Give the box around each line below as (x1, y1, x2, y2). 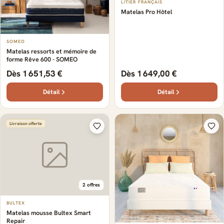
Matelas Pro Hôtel (121, 7, 172, 16)
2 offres (82, 181, 100, 188)
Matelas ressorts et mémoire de (6, 47, 96, 55)
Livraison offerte (9, 120, 42, 126)
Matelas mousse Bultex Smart (6, 208, 91, 217)
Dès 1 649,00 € (121, 68, 177, 79)
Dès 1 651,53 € (6, 68, 62, 79)
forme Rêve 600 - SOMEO (6, 55, 77, 63)
